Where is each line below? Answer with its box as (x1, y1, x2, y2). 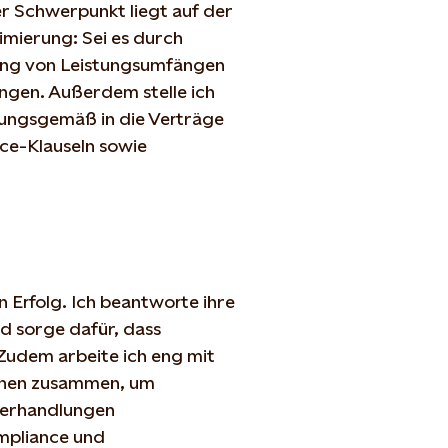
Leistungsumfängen (60, 53, 225, 75)
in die (97, 107, 148, 129)
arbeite (58, 344, 119, 366)
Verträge (148, 107, 224, 129)
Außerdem (48, 80, 139, 102)
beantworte (100, 290, 199, 312)
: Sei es (73, 26, 133, 48)
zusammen (31, 371, 120, 393)
